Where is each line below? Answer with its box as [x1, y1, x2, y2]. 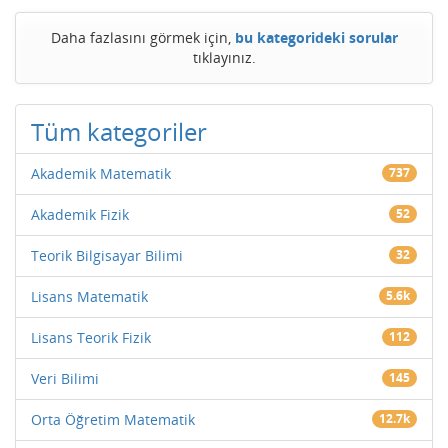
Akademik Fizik [31, 204, 129, 224]
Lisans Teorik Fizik [31, 327, 151, 347]
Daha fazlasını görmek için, [50, 27, 235, 47]
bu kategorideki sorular [234, 27, 398, 47]
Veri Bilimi [31, 368, 99, 388]
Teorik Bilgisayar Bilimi [31, 245, 183, 265]
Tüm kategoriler [31, 114, 207, 148]
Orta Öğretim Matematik [31, 409, 195, 429]
